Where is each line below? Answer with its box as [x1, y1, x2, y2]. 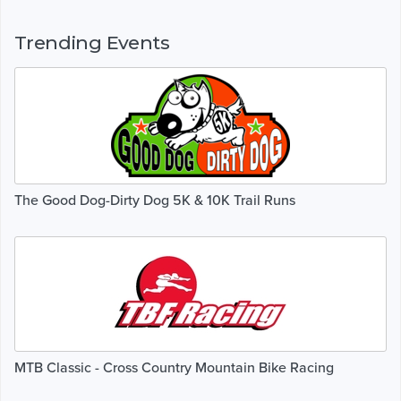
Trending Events [14, 30, 169, 54]
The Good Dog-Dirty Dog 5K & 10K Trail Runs [14, 191, 295, 209]
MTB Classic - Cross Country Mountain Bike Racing [14, 358, 334, 377]
